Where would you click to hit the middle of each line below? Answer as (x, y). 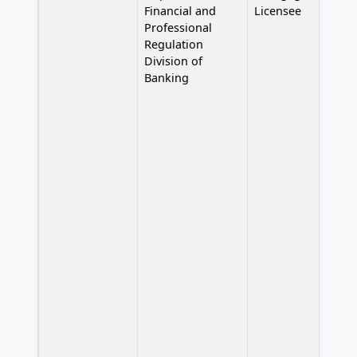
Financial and (180, 10)
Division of (173, 61)
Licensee (278, 10)
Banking (167, 77)
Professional (178, 27)
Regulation (174, 44)
